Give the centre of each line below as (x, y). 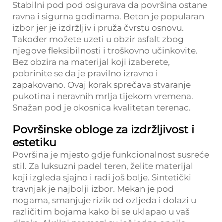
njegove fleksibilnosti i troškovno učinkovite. (105, 51)
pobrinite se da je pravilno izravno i (85, 73)
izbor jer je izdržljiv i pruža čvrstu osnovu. (98, 28)
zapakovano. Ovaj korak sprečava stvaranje (102, 85)
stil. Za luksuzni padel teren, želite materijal (103, 166)
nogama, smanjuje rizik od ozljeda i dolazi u (104, 200)
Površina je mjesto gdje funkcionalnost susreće (111, 155)
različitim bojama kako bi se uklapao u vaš (101, 212)
